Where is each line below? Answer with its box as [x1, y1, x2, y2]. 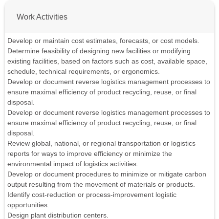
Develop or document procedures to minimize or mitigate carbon [7, 170, 206, 178]
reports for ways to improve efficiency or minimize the [7, 149, 172, 157]
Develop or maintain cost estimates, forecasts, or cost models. [7, 36, 199, 44]
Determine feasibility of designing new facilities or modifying [7, 46, 191, 55]
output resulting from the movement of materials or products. [7, 180, 195, 188]
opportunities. [7, 200, 49, 209]
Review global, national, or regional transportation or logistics [7, 139, 196, 147]
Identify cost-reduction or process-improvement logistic [7, 190, 176, 198]
